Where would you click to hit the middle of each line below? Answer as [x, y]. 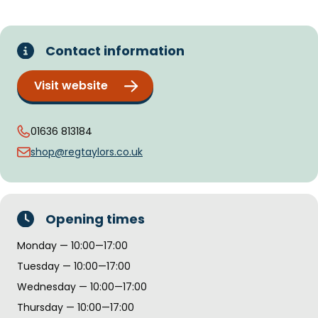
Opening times [95, 219]
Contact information [115, 50]
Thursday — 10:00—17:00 [76, 307]
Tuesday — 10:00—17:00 [74, 266]
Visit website [71, 85]
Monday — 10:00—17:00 [72, 245]
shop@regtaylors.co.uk [87, 152]
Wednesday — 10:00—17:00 [82, 286]
